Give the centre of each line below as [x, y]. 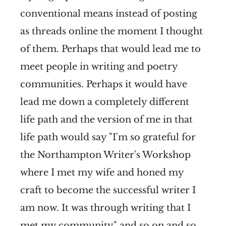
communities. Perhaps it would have [104, 84]
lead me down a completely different [105, 102]
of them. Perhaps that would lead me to [110, 49]
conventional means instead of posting [109, 13]
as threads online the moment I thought [111, 31]
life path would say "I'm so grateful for [108, 137]
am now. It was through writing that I [105, 208]
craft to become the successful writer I [108, 190]
